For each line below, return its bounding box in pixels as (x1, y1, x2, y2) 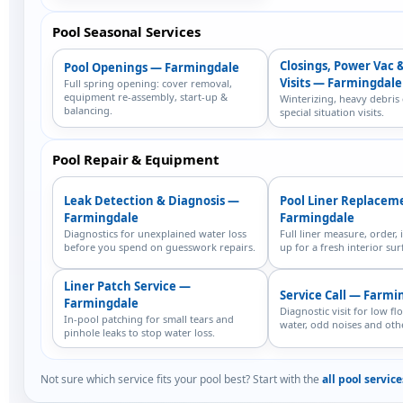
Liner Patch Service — (64, 278, 191, 294)
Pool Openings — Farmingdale (64, 59, 239, 76)
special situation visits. (280, 105, 384, 119)
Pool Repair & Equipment (52, 150, 219, 168)
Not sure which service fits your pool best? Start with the (40, 372, 322, 387)
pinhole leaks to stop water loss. (64, 326, 215, 339)
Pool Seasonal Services (52, 22, 201, 40)
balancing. (64, 103, 112, 117)
